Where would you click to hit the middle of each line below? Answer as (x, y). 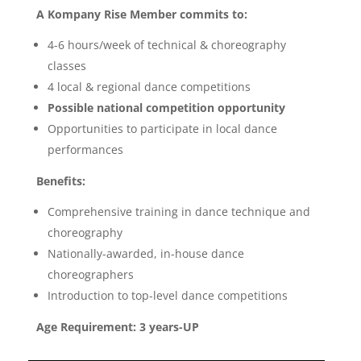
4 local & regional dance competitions (149, 87)
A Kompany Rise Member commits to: (143, 15)
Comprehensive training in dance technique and (178, 212)
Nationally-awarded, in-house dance (145, 254)
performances (85, 150)
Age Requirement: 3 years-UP (117, 327)
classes (66, 66)
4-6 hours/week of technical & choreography (166, 45)
